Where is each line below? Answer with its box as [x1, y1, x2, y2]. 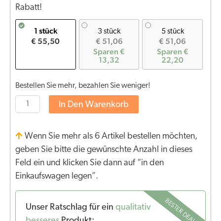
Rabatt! [15, 3, 42, 13]
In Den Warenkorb [59, 100, 129, 110]
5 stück [161, 28, 184, 36]
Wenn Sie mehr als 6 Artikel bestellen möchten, [25, 132, 197, 142]
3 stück [98, 28, 120, 36]
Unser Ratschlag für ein [26, 203, 115, 213]
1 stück [34, 26, 57, 36]
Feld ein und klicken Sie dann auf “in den [15, 158, 164, 168]
